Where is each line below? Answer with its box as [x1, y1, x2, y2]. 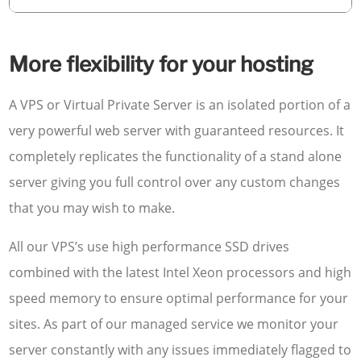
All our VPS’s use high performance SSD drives [9, 237, 290, 255]
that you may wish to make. [9, 198, 176, 217]
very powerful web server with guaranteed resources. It [9, 121, 345, 139]
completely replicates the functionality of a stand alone [9, 147, 342, 165]
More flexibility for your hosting [9, 51, 314, 77]
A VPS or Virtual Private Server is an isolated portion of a [9, 95, 351, 114]
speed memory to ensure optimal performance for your [9, 288, 349, 307]
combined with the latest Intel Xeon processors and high [9, 263, 352, 281]
